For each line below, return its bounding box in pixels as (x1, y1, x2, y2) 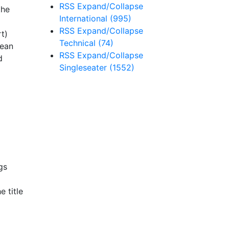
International (59, 13, 110, 24)
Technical (59, 38, 98, 48)
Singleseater (59, 62, 109, 73)
